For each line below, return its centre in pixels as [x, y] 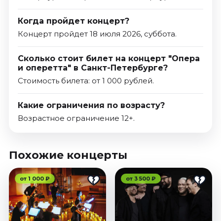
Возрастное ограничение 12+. [76, 118]
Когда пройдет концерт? [73, 21]
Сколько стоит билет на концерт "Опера [109, 58]
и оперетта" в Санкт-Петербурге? [92, 68]
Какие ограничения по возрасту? [91, 105]
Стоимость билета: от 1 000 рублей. [86, 80]
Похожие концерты [68, 155]
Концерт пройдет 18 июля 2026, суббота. [97, 34]
